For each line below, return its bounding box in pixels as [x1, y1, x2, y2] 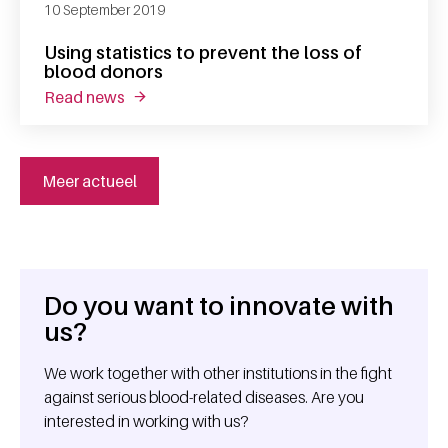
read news [55, 86, 125, 107]
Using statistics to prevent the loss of [44, 41, 362, 63]
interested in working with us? [44, 411, 249, 431]
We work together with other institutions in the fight [44, 363, 392, 383]
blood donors [44, 60, 163, 82]
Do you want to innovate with [44, 290, 394, 321]
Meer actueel [42, 170, 137, 191]
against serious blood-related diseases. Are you [44, 387, 364, 407]
